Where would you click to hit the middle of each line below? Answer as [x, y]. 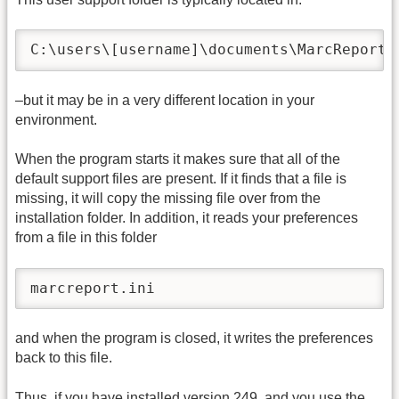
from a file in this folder [86, 238]
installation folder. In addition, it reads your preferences [187, 218]
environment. [56, 119]
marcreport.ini [93, 288]
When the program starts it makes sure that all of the [178, 159]
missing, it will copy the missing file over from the [168, 199]
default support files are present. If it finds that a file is [181, 179]
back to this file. [64, 358]
